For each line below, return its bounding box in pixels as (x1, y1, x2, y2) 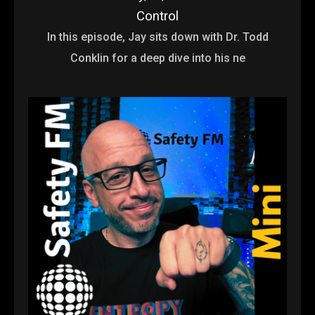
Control (136, 8, 179, 24)
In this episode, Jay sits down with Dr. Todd (46, 30, 269, 44)
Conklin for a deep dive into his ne (70, 51, 245, 65)
